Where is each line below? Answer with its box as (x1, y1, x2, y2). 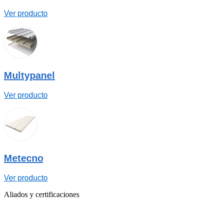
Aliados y (4, 190, 36, 199)
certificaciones (36, 190, 79, 199)
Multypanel (4, 70, 55, 81)
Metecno (4, 153, 43, 164)
